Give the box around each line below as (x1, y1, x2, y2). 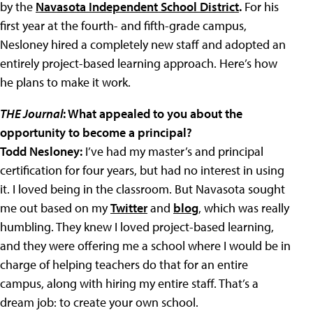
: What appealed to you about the (63, 105, 242, 122)
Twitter (110, 200, 147, 217)
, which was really (198, 200, 289, 217)
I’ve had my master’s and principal (82, 143, 263, 160)
